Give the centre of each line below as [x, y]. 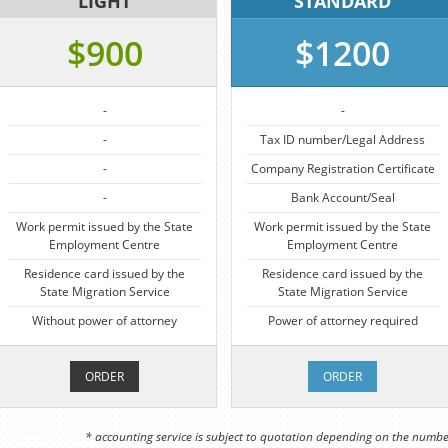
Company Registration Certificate [342, 168]
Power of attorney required [342, 320]
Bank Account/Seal [342, 197]
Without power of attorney [105, 320]
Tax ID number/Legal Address [343, 139]
